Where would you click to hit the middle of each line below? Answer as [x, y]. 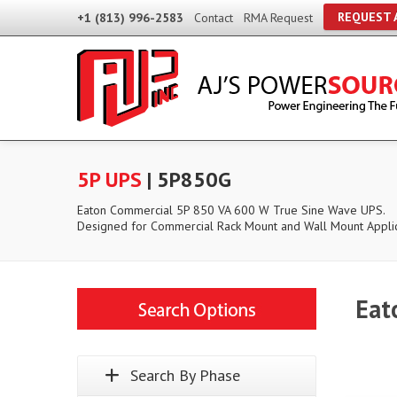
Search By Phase [185, 375]
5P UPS [109, 179]
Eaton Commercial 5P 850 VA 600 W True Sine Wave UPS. [231, 210]
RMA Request [278, 18]
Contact [214, 18]
